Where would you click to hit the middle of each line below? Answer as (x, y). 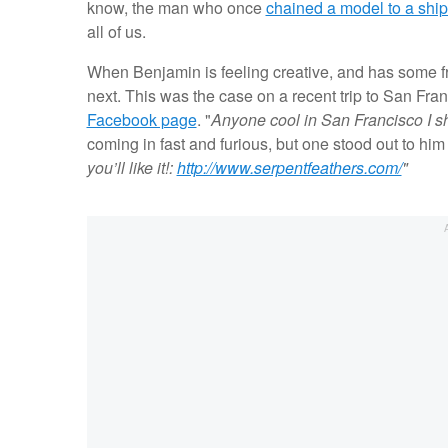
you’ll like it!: (131, 168)
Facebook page (141, 120)
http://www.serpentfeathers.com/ (289, 168)
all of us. (118, 32)
